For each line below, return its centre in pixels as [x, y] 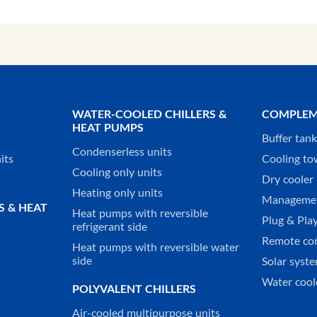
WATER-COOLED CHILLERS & [149, 114]
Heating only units [117, 193]
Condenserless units [122, 152]
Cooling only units [117, 172]
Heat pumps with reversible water [155, 247]
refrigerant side [109, 227]
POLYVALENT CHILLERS [134, 289]
